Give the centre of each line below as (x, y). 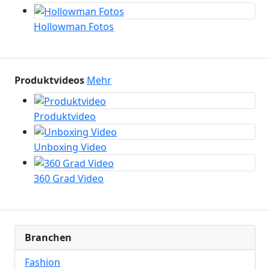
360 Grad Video (69, 179)
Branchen (48, 238)
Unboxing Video (70, 147)
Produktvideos (49, 80)
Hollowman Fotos (74, 26)
